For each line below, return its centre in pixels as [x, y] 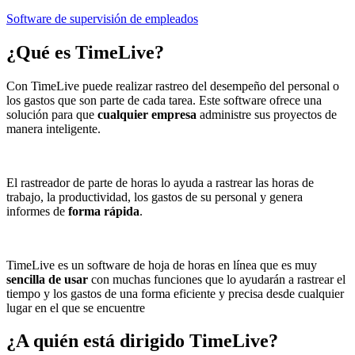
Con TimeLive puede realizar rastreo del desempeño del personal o [173, 86]
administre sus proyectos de [267, 114]
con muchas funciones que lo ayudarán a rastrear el [217, 279]
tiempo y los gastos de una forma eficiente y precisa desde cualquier [175, 293]
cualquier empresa [147, 114]
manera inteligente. [53, 128]
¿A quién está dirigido [95, 341]
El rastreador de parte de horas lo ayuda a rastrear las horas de [160, 182]
